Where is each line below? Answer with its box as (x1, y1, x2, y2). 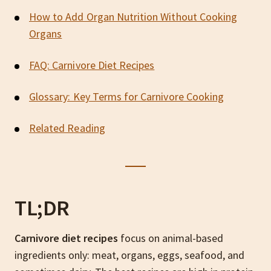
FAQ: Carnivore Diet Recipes (29, 58, 155, 72)
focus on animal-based (118, 231, 223, 245)
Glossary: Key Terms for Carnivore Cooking (29, 90, 224, 103)
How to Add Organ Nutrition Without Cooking (29, 10, 238, 24)
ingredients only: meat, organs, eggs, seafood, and (15, 248, 244, 262)
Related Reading (29, 121, 105, 135)
